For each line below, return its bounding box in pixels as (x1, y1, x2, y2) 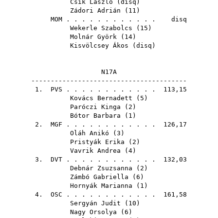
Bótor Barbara (70, 112, 121, 119)
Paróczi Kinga (70, 103, 121, 110)
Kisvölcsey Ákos (70, 42, 128, 49)
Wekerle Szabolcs (70, 24, 132, 32)
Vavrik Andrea (70, 147, 121, 154)
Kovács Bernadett (70, 94, 132, 102)
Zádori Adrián (70, 7, 121, 14)
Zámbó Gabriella (70, 173, 128, 181)
